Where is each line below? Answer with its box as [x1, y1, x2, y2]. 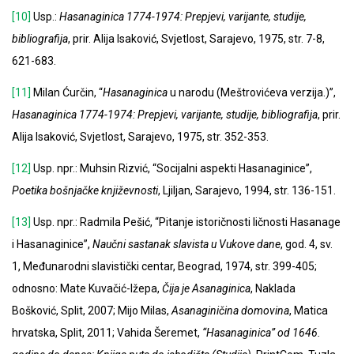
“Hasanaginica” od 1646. [202, 326, 321, 340]
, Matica [289, 304, 328, 318]
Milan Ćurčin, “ [31, 86, 103, 100]
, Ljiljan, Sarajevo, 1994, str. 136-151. [158, 184, 336, 198]
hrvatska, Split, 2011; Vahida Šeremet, [12, 326, 202, 340]
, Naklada [250, 282, 296, 296]
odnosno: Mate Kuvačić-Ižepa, [12, 282, 162, 296]
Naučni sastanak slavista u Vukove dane [92, 238, 281, 251]
